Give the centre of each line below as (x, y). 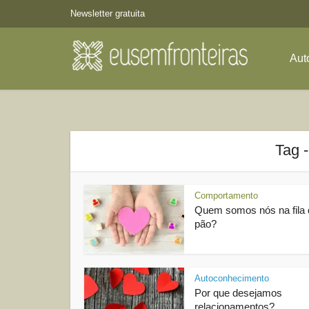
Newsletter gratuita (108, 13)
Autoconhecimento (232, 278)
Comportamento (226, 196)
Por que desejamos (238, 293)
